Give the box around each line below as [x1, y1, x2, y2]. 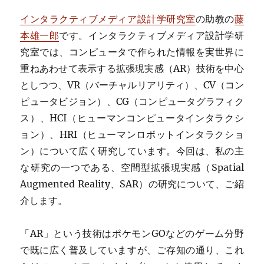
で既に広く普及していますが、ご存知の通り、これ [20, 244, 244, 256]
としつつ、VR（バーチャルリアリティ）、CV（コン [20, 79, 244, 91]
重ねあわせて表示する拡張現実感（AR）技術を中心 [20, 62, 244, 75]
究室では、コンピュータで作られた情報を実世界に [20, 46, 244, 58]
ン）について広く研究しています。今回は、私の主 [20, 145, 244, 157]
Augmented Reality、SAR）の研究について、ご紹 [20, 178, 244, 190]
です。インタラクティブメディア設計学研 [59, 29, 244, 42]
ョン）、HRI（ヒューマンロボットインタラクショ [20, 128, 244, 141]
